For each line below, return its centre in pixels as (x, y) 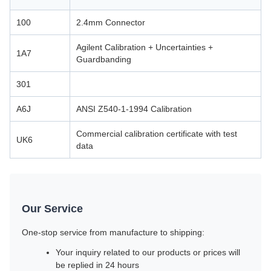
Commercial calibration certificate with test (157, 134)
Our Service (52, 209)
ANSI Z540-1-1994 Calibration (134, 109)
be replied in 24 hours (97, 265)
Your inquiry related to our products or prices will (148, 252)
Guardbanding (104, 59)
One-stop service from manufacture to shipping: (113, 232)
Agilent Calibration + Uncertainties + (145, 47)
